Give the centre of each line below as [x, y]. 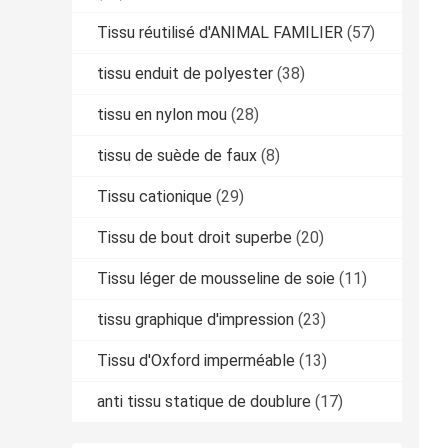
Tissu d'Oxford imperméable [196, 361]
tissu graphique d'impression [195, 320]
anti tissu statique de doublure [204, 402]
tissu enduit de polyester [185, 74]
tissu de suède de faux [177, 156]
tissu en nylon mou [162, 115]
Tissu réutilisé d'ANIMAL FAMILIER [220, 33]
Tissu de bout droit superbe [194, 238]
